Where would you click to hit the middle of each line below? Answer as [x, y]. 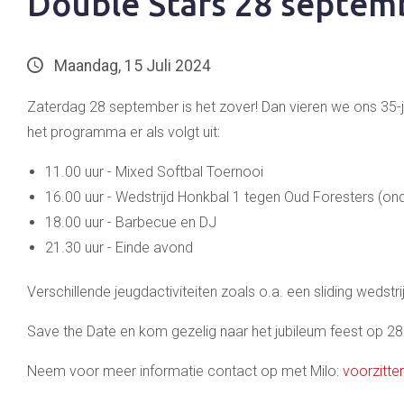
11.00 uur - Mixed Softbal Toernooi [154, 171]
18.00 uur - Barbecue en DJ [131, 222]
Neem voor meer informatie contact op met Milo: [185, 371]
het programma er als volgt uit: [124, 132]
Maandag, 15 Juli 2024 [133, 65]
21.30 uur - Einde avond [119, 247]
